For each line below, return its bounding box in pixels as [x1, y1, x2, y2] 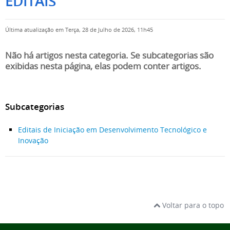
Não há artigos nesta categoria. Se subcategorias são [5, 50, 214, 61]
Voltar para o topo [160, 200, 224, 210]
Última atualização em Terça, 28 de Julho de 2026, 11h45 [5, 26, 153, 33]
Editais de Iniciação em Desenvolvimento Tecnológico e [18, 124, 207, 135]
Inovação [18, 135, 48, 145]
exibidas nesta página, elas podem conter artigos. [5, 61, 201, 72]
